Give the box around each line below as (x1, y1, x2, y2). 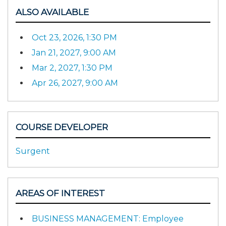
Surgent (16, 146, 50, 156)
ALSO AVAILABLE (16, 7, 89, 17)
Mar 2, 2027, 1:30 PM (32, 63, 112, 73)
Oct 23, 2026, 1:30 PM (32, 33, 117, 43)
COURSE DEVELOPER (16, 122, 108, 133)
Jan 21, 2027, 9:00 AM (32, 48, 116, 58)
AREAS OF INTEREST (16, 188, 105, 198)
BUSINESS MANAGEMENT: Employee (32, 214, 184, 224)
